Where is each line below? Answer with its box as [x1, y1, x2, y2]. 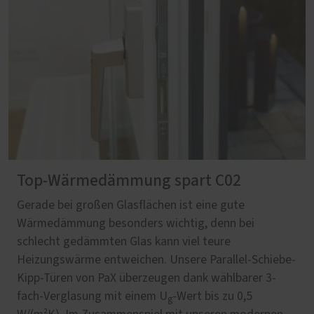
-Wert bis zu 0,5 [172, 289, 252, 303]
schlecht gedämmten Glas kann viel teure [17, 235, 231, 248]
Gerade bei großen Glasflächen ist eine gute [17, 198, 245, 212]
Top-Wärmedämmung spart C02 [17, 172, 241, 189]
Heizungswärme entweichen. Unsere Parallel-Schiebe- [17, 253, 296, 266]
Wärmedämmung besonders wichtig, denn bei [17, 217, 254, 230]
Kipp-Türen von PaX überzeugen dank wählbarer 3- [17, 271, 276, 285]
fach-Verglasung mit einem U [17, 289, 168, 303]
